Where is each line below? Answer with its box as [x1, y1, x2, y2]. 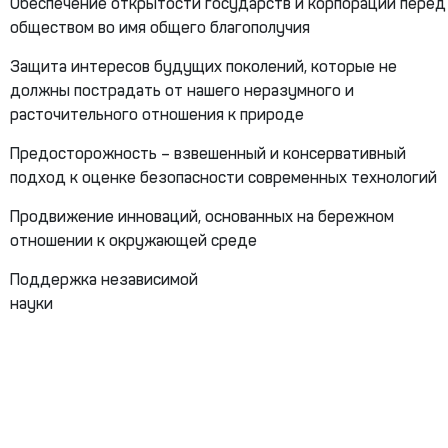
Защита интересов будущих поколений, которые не [10, 56, 397, 76]
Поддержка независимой [10, 269, 198, 289]
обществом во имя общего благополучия [10, 17, 310, 37]
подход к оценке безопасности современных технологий [10, 167, 437, 187]
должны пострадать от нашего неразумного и [10, 80, 354, 100]
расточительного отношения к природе [10, 104, 304, 124]
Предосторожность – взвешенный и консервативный [10, 143, 406, 163]
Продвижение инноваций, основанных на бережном [10, 206, 394, 226]
